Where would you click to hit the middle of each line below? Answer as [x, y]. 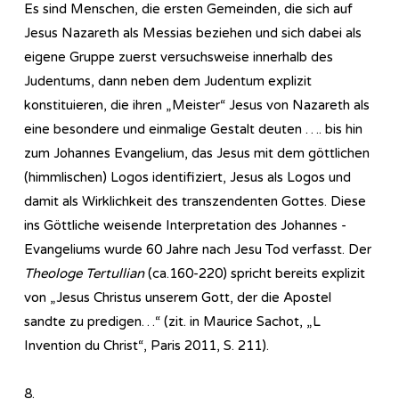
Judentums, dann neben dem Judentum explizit [168, 81]
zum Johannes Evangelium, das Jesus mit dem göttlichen [197, 153]
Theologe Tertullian [84, 273]
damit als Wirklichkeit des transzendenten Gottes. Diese [195, 201]
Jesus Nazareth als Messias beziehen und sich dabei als [193, 33]
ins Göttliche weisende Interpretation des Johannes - [185, 225]
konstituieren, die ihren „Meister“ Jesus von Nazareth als [197, 105]
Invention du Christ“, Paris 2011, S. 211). [147, 345]
